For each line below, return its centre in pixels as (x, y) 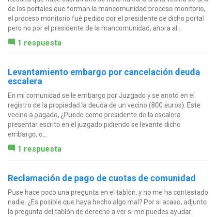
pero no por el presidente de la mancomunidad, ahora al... (94, 28)
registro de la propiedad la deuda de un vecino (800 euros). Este (104, 105)
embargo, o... (27, 134)
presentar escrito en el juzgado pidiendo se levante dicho (94, 124)
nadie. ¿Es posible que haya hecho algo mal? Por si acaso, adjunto (107, 202)
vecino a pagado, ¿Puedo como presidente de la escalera (94, 115)
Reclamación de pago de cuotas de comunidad (101, 178)
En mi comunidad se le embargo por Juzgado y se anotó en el (101, 95)
